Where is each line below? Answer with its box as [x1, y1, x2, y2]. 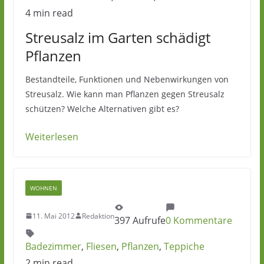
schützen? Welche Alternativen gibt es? [25, 103, 179, 114]
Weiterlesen [25, 130, 78, 143]
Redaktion [81, 210, 114, 221]
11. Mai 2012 [32, 210, 75, 221]
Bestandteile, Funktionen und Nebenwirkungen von [25, 74, 229, 85]
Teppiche [163, 240, 204, 253]
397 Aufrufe [114, 214, 166, 227]
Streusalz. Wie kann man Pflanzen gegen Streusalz [25, 88, 225, 100]
